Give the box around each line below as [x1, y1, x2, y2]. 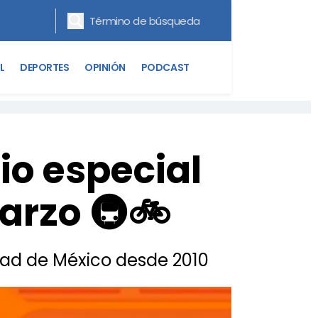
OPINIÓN [84, 60, 126, 75]
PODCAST [141, 60, 190, 75]
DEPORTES [20, 60, 70, 75]
